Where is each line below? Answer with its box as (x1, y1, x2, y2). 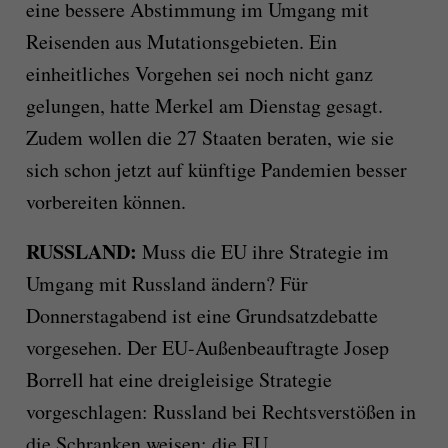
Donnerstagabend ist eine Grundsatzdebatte (25, 302, 378, 330)
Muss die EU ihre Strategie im (136, 238, 389, 266)
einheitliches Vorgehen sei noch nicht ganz (25, 60, 373, 88)
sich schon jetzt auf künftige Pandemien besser (25, 156, 407, 184)
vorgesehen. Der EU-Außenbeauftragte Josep (25, 334, 389, 362)
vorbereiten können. (25, 188, 186, 216)
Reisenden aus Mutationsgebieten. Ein (25, 28, 337, 56)
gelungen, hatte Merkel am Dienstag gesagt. (25, 92, 383, 120)
